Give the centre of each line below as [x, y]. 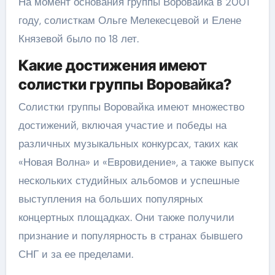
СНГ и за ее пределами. [76, 254]
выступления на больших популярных [110, 199]
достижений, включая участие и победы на [122, 125]
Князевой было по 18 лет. [78, 38]
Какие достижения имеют [112, 65]
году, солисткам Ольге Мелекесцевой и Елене [130, 20]
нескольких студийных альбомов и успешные [129, 180]
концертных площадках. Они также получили [126, 217]
